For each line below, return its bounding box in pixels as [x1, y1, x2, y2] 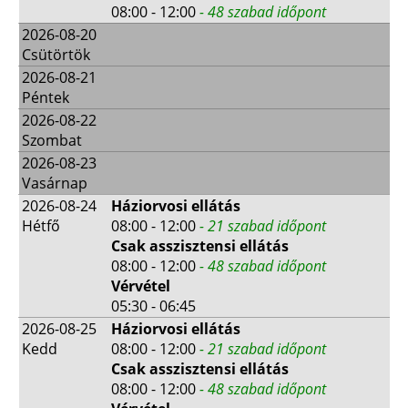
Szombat [22, 129, 82, 150]
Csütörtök [22, 44, 90, 65]
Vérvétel [111, 275, 170, 296]
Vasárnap [22, 172, 87, 193]
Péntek [22, 87, 69, 107]
